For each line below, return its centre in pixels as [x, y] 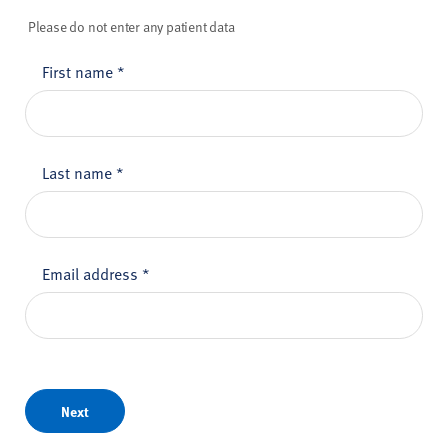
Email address [92, 272]
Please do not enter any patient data [130, 26]
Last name [79, 171]
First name [79, 70]
